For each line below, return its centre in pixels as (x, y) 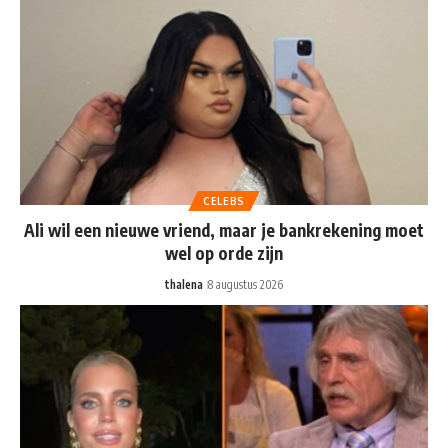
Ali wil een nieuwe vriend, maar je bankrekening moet (224, 229)
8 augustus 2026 (245, 284)
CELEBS (224, 200)
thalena (184, 284)
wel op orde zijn (224, 252)
